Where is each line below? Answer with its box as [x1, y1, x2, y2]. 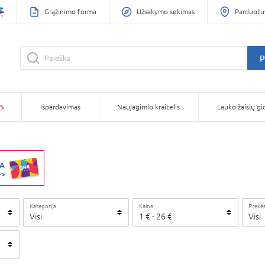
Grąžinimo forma [44, 7, 96, 16]
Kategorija [30, 202, 56, 209]
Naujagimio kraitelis [117, 103, 180, 111]
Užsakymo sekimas [137, 7, 195, 16]
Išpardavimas [40, 103, 80, 111]
